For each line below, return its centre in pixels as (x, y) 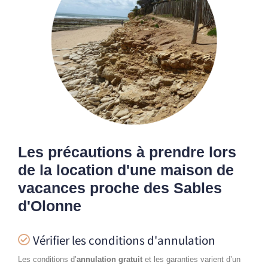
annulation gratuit (109, 259)
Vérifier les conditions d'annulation (124, 240)
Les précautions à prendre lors (127, 152)
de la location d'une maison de (126, 170)
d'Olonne (50, 205)
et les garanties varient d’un (191, 259)
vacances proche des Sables (120, 188)
